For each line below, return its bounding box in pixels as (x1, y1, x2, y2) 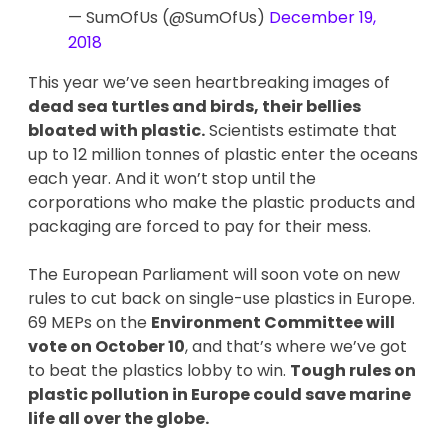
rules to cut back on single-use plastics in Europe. (28, 286, 415, 310)
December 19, (269, 5, 376, 29)
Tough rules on (290, 358, 416, 382)
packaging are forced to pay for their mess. (28, 214, 375, 238)
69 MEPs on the (28, 310, 151, 334)
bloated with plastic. (28, 118, 205, 142)
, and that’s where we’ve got (185, 334, 407, 358)
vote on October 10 (28, 334, 185, 358)
